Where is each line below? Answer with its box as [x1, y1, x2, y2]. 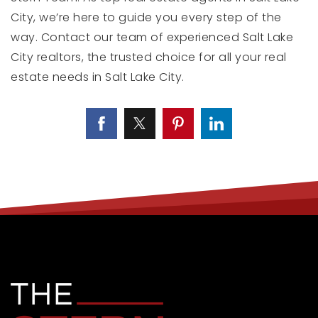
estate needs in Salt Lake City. [11, 69, 185, 86]
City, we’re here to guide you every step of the [11, 9, 282, 26]
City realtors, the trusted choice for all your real [11, 49, 287, 66]
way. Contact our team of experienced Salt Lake [11, 29, 293, 46]
